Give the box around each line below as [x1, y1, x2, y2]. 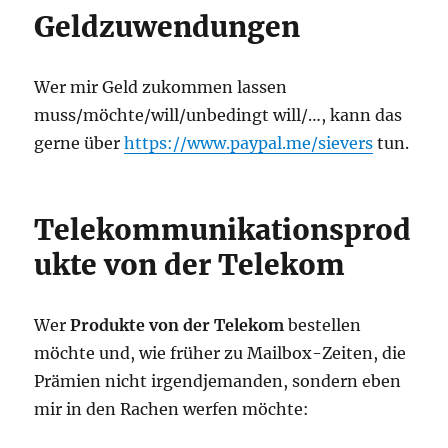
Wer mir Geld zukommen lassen [34, 77, 288, 98]
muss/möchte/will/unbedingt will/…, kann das [34, 105, 403, 126]
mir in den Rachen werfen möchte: [34, 399, 310, 420]
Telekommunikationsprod [34, 212, 412, 249]
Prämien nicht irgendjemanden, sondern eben [34, 371, 402, 392]
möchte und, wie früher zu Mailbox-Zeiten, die [34, 343, 407, 364]
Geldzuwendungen [34, 9, 301, 46]
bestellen [284, 315, 362, 336]
